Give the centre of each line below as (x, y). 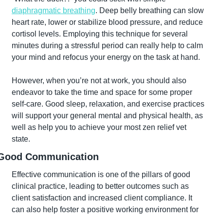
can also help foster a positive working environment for (105, 209)
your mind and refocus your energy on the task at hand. (106, 57)
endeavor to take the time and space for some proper (102, 92)
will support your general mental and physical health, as (107, 115)
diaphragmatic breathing (54, 10)
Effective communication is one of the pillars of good (101, 174)
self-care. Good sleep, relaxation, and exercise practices (108, 104)
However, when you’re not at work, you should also (99, 80)
